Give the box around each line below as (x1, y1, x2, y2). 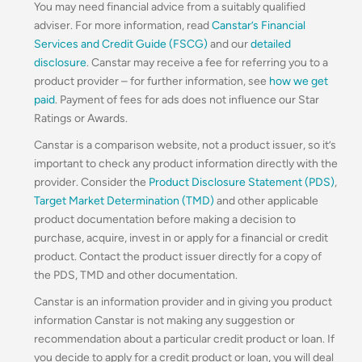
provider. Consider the (34, 175, 149, 189)
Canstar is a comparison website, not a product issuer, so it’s (34, 137, 336, 152)
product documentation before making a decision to (34, 212, 296, 226)
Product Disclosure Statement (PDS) (149, 175, 335, 189)
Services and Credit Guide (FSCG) (34, 36, 208, 51)
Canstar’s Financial (212, 18, 305, 32)
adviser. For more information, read (34, 18, 212, 32)
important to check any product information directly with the (34, 156, 338, 170)
